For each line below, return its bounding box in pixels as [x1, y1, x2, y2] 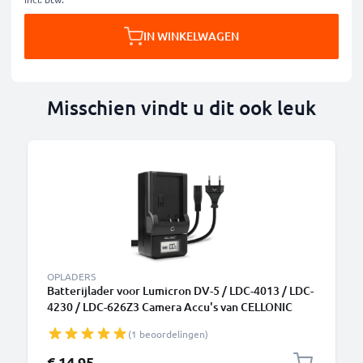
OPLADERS [47, 270, 96, 283]
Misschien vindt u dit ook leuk [47, 95, 316, 120]
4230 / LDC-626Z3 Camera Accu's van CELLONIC [47, 299, 293, 314]
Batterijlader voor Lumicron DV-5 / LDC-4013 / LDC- [47, 283, 314, 298]
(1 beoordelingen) [128, 327, 208, 340]
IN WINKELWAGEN [143, 28, 239, 44]
